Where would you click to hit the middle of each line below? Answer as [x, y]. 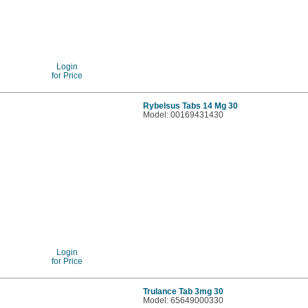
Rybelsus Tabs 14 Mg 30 [191, 105]
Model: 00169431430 [184, 114]
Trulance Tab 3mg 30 [184, 291]
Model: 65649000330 [184, 300]
